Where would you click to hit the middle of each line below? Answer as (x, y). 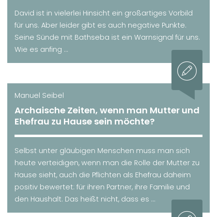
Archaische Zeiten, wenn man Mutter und (107, 110)
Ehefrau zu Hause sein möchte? (85, 121)
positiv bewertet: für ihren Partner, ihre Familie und (102, 187)
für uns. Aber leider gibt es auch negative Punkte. (101, 25)
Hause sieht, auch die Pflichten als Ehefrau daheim (103, 175)
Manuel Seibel (39, 95)
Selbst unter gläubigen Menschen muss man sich (102, 150)
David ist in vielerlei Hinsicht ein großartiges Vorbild (104, 13)
